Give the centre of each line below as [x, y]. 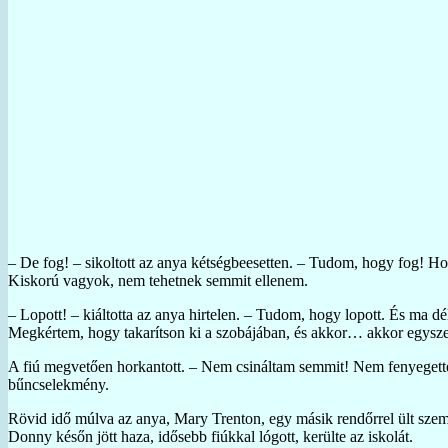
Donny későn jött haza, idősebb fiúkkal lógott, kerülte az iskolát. [210, 436]
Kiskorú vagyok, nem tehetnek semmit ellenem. [158, 280]
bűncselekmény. [58, 384]
